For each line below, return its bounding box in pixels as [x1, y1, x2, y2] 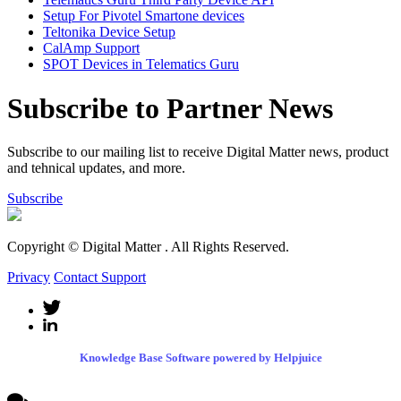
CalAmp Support [43, 40, 140, 56]
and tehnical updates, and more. [7, 160, 185, 176]
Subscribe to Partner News [7, 91, 333, 124]
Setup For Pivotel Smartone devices [43, 8, 244, 24]
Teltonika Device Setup [43, 24, 175, 40]
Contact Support [54, 269, 146, 286]
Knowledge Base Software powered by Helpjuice [79, 350, 322, 364]
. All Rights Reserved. [165, 239, 289, 255]
